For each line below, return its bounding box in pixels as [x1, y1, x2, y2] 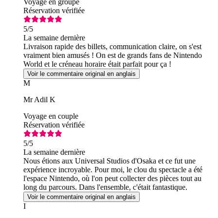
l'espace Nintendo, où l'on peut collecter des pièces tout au [23, 174, 201, 182]
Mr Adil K [23, 95, 55, 104]
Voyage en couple [23, 111, 78, 120]
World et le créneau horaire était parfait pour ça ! [23, 59, 171, 68]
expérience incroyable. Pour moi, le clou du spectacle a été [23, 165, 202, 174]
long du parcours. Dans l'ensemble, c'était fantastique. [23, 182, 187, 191]
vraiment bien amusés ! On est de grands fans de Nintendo [23, 51, 202, 59]
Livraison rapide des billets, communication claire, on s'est [23, 42, 201, 51]
